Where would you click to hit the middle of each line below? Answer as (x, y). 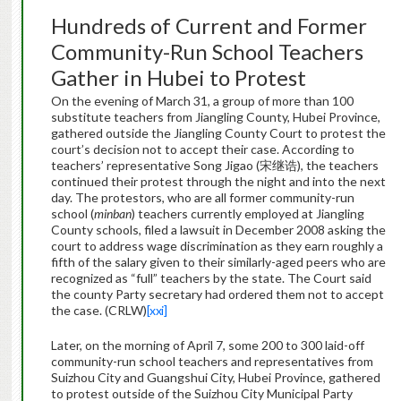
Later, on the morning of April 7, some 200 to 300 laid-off (207, 346)
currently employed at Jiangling (277, 214)
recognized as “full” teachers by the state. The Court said (211, 278)
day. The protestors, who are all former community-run (202, 198)
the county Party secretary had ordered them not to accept (217, 294)
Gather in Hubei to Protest (178, 78)
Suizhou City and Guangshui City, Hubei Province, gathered (215, 378)
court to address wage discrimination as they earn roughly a (217, 246)
